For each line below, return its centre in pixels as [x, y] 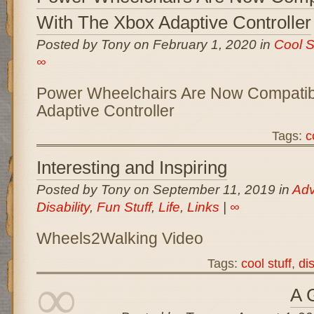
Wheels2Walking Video [120, 238]
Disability [63, 207]
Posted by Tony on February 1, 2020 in [155, 45]
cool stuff [266, 263]
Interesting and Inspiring [131, 168]
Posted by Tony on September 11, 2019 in [164, 190]
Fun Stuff [124, 207]
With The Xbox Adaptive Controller [173, 22]
